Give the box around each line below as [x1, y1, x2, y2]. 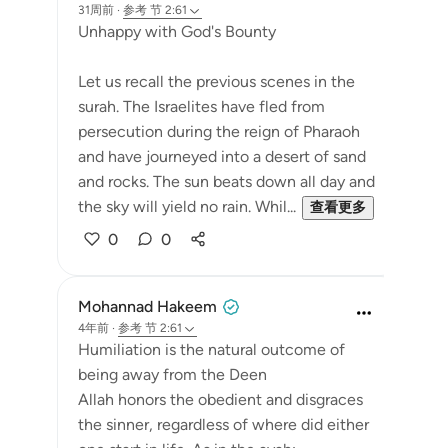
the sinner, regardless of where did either [78, 415, 369, 434]
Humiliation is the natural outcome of [78, 340, 345, 359]
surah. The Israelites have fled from [78, 97, 325, 116]
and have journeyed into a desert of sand [78, 147, 366, 166]
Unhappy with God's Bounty [78, 22, 276, 41]
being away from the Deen [78, 365, 267, 384]
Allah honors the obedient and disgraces [78, 390, 363, 409]
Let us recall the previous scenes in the [78, 72, 355, 91]
